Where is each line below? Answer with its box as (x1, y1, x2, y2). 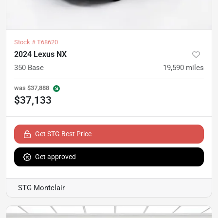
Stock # (14, 38, 37, 46)
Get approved (35, 152, 76, 161)
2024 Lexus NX (14, 49, 67, 59)
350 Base (14, 63, 44, 72)
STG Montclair (18, 183, 65, 192)
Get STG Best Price (35, 129, 91, 138)
